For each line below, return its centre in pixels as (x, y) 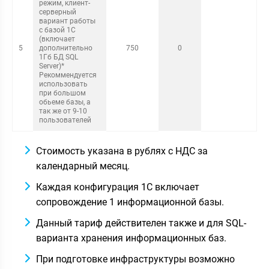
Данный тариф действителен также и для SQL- (141, 223)
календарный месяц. (83, 166)
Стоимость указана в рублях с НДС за (122, 151)
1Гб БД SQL (59, 57)
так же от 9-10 (63, 111)
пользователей (65, 120)
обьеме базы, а (65, 102)
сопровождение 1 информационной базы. (130, 202)
